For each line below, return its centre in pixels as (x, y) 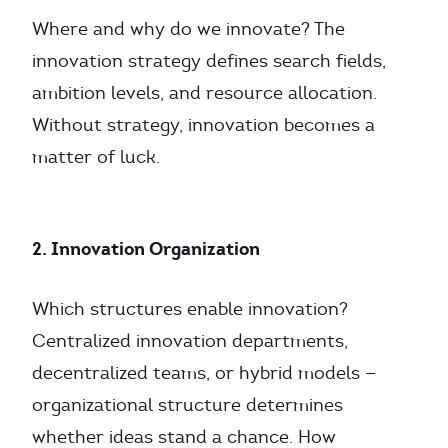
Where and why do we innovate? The (188, 29)
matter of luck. (96, 157)
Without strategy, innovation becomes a (203, 125)
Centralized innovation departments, (190, 341)
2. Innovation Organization (146, 248)
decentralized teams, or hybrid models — (204, 373)
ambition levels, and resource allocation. (204, 93)
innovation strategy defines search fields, (209, 61)
